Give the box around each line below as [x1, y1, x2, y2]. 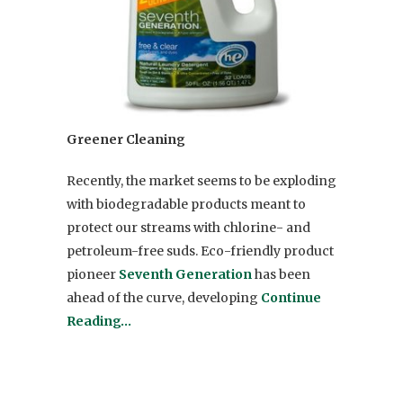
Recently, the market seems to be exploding [67, 173, 336, 190]
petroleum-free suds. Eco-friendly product [67, 243, 334, 260]
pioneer [67, 266, 119, 283]
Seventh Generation [119, 266, 252, 283]
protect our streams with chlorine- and [67, 219, 310, 237]
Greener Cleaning [67, 131, 185, 148]
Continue [261, 290, 321, 307]
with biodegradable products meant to [67, 196, 306, 213]
